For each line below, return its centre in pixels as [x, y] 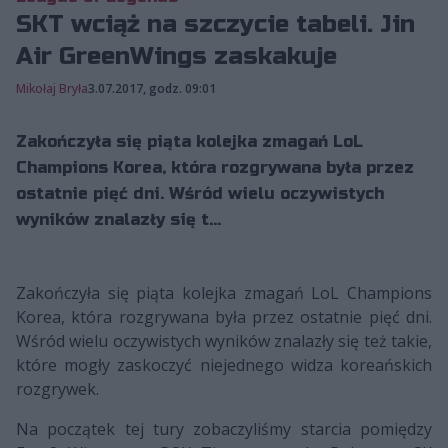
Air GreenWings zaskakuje [176, 56]
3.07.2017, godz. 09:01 [152, 88]
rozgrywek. [57, 388]
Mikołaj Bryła [52, 88]
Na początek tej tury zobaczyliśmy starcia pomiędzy [224, 428]
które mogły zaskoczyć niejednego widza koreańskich [224, 364]
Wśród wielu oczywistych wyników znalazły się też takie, [224, 340]
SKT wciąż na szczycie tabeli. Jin [215, 24]
